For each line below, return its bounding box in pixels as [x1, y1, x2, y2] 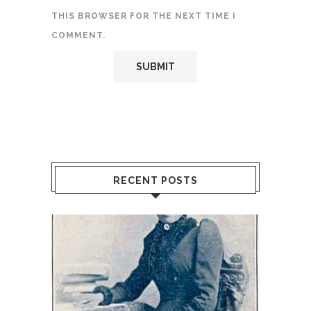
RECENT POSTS [113, 174, 198, 186]
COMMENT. [51, 30, 106, 40]
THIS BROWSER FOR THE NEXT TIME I [51, 10, 236, 21]
